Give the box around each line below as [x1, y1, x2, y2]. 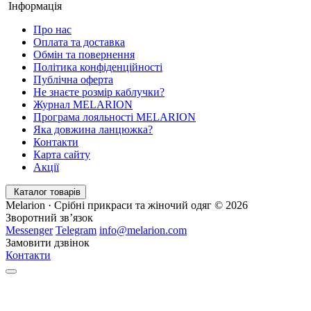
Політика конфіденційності [33, 60, 162, 73]
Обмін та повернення [33, 48, 135, 60]
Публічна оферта [33, 73, 113, 85]
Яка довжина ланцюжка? [33, 123, 153, 135]
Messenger [6, 224, 53, 236]
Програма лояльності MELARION [33, 110, 196, 123]
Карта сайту [33, 148, 90, 160]
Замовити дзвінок [6, 236, 90, 249]
